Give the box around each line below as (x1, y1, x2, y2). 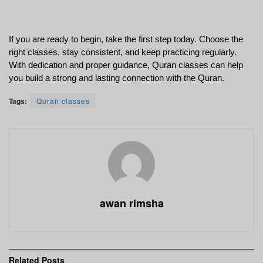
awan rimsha (99, 195, 164, 211)
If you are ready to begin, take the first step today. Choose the (9, 34, 243, 44)
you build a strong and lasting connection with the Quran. (9, 73, 224, 83)
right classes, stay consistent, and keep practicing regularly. (9, 47, 237, 57)
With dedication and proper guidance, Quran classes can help (9, 60, 243, 70)
